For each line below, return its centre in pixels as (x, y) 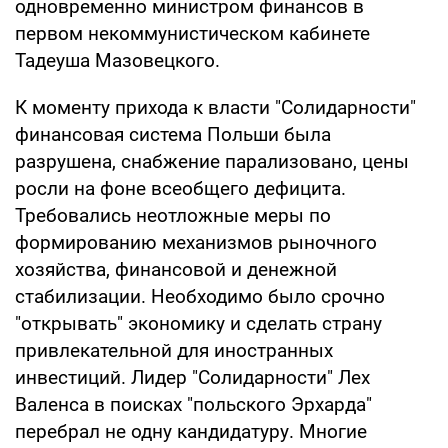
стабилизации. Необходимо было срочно (200, 296)
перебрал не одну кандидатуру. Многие (191, 431)
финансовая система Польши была (173, 134)
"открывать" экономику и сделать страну (198, 323)
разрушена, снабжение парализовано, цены (212, 161)
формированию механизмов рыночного (196, 242)
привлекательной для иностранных (174, 350)
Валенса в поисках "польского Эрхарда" (193, 404)
